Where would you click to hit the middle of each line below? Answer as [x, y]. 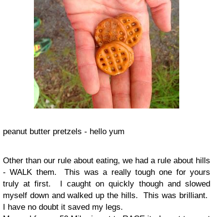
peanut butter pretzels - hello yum [64, 132]
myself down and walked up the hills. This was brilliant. [107, 195]
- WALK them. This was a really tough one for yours [107, 172]
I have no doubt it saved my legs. [63, 207]
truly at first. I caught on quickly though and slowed [107, 184]
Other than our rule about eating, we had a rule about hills [107, 161]
